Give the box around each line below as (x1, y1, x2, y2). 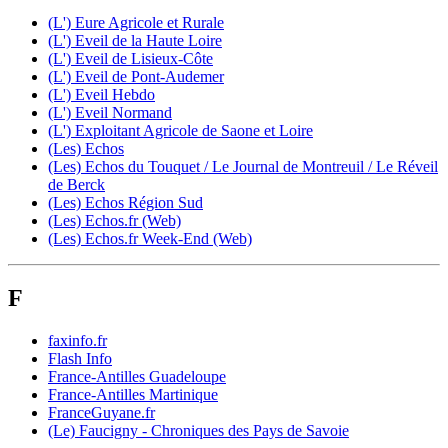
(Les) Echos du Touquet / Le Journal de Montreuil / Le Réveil (48, 157, 438, 175)
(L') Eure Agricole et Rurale (48, 13, 224, 31)
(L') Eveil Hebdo (48, 85, 155, 103)
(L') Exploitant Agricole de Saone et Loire (48, 121, 313, 139)
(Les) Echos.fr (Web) (48, 211, 181, 229)
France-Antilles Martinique (48, 386, 218, 404)
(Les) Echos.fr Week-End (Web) (48, 229, 252, 247)
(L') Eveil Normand (48, 103, 172, 121)
